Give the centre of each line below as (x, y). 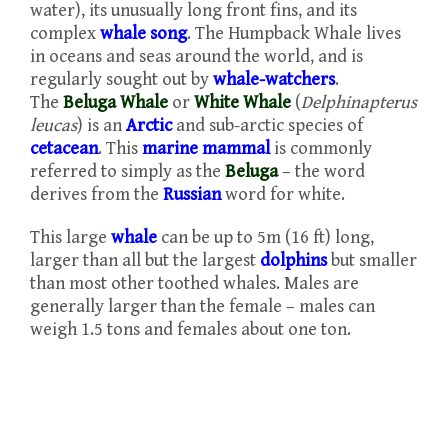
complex (65, 33)
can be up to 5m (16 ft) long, (265, 237)
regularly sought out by (121, 79)
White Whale (242, 102)
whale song (143, 33)
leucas (53, 125)
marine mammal (206, 148)
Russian (192, 194)
